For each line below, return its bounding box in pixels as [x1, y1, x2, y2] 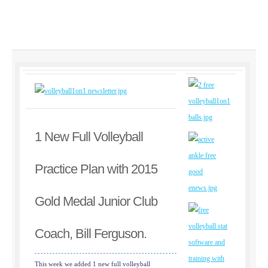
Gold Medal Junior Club [35, 194, 157, 209]
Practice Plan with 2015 [35, 162, 157, 176]
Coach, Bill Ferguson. [35, 226, 147, 241]
